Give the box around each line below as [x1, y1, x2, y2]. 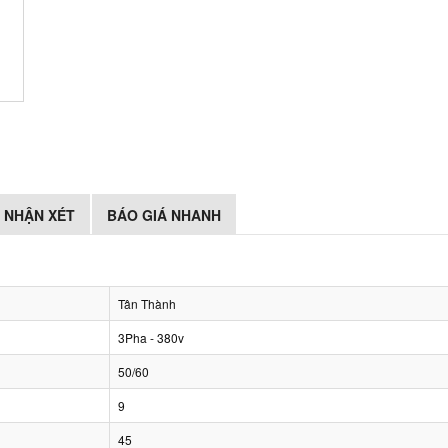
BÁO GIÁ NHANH [107, 205, 221, 225]
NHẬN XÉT [4, 205, 75, 225]
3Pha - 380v [118, 329, 184, 346]
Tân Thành [118, 295, 176, 312]
